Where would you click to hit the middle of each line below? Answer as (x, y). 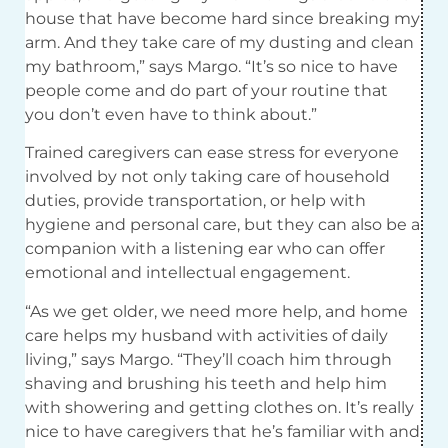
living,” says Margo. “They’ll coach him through (208, 359)
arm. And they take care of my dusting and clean (219, 43)
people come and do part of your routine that (206, 91)
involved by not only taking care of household (207, 177)
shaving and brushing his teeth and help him (206, 383)
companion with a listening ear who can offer (205, 249)
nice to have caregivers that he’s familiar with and (222, 431)
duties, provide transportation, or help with (195, 201)
